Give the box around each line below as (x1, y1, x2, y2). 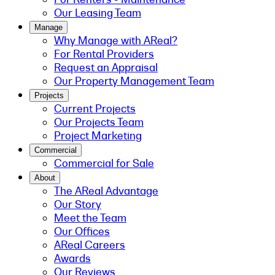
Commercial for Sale (54, 157, 154, 170)
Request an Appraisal (54, 61, 158, 74)
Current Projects (54, 102, 136, 115)
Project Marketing (54, 129, 142, 142)
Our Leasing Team (54, 6, 141, 20)
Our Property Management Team (54, 74, 214, 88)
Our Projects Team (54, 115, 144, 129)
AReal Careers (54, 238, 125, 252)
